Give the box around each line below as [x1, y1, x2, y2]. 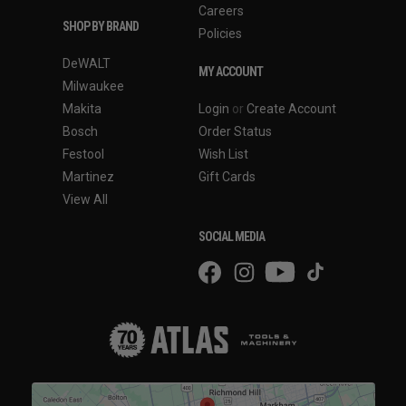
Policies [198, 25, 242, 41]
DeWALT [63, 55, 111, 71]
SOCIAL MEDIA [198, 228, 265, 244]
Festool [63, 146, 104, 161]
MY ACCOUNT [198, 63, 263, 79]
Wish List [198, 146, 248, 161]
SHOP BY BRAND [63, 18, 139, 34]
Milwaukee [63, 78, 124, 93]
